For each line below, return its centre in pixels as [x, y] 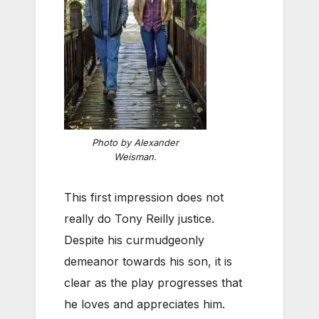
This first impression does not [144, 198]
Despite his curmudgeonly [134, 240]
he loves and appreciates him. [145, 304]
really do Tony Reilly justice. [139, 219]
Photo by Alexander [135, 143]
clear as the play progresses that [153, 283]
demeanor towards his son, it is [148, 262]
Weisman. [135, 157]
